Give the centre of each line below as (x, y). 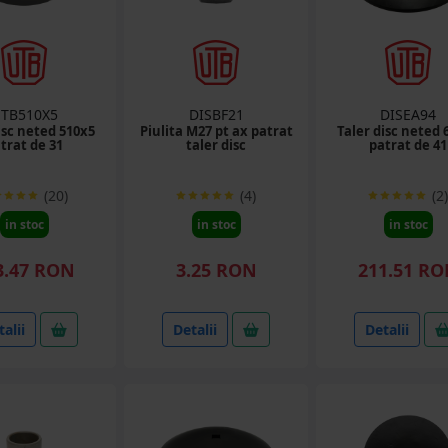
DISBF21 (216, 114)
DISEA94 (408, 114)
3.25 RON (216, 270)
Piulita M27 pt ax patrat (216, 131)
